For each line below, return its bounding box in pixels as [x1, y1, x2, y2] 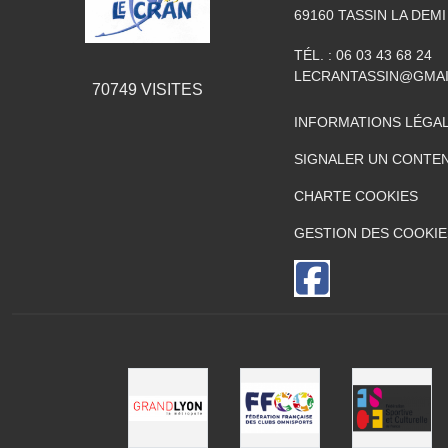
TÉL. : [294, 47, 336, 63]
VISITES [136, 81, 203, 99]
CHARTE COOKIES [294, 188, 418, 204]
